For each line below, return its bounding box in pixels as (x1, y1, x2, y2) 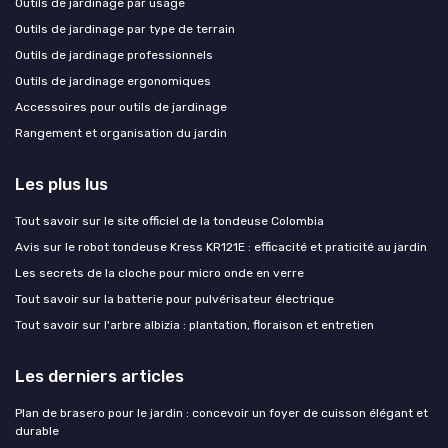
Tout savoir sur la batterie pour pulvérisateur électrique (15, 291, 334, 306)
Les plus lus (15, 173, 108, 194)
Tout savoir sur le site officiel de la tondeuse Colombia (15, 213, 324, 228)
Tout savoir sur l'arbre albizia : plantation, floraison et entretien (15, 317, 374, 332)
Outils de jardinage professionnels (15, 47, 213, 62)
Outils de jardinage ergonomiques (15, 73, 211, 88)
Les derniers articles (15, 365, 184, 386)
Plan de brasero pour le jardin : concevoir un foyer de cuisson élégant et (15, 405, 428, 420)
